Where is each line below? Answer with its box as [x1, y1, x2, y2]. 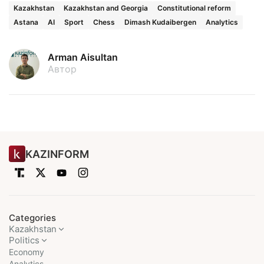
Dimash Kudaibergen [124, 18, 196, 27]
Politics [9, 235, 39, 246]
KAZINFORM [25, 147, 89, 160]
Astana [14, 18, 38, 27]
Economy [9, 247, 44, 258]
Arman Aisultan [48, 51, 118, 64]
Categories [9, 212, 56, 224]
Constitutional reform [157, 4, 231, 13]
